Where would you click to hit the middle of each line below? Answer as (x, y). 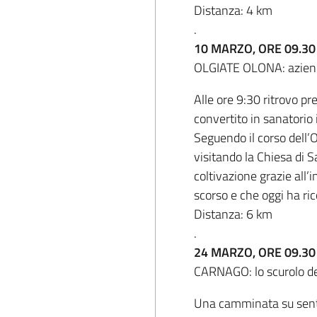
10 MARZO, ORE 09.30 (255, 48)
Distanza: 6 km (233, 214)
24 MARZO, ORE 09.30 (255, 252)
